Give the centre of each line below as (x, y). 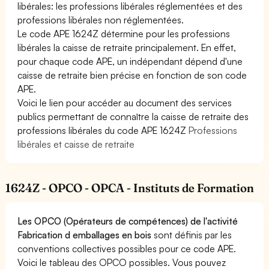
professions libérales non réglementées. (101, 20)
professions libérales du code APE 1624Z (103, 130)
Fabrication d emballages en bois (85, 234)
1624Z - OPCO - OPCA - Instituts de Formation (130, 188)
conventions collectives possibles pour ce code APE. (127, 248)
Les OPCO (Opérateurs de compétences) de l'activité (128, 221)
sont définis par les (192, 234)
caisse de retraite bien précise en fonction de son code (132, 75)
